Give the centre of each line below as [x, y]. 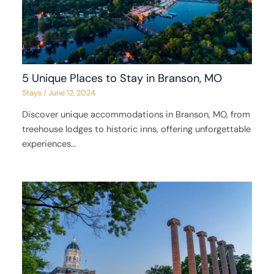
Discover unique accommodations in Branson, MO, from [136, 115]
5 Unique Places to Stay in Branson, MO [122, 79]
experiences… [49, 144]
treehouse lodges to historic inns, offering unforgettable [137, 130]
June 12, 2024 [72, 93]
